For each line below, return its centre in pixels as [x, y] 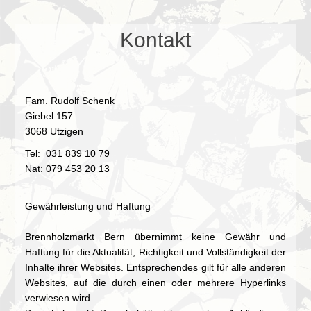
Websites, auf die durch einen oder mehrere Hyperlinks [155, 282]
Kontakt [155, 40]
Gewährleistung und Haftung [88, 206]
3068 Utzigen [54, 131]
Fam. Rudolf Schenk [70, 100]
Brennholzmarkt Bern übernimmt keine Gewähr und [155, 236]
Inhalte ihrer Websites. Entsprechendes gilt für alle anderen [155, 267]
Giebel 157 [49, 116]
